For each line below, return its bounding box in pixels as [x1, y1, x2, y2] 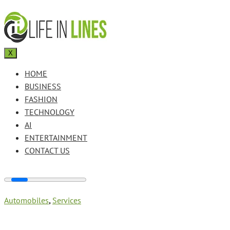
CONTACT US [25, 145, 70, 156]
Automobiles [4, 195, 49, 205]
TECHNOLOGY [25, 107, 74, 117]
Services [52, 195, 81, 205]
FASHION [25, 94, 57, 104]
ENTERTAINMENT [25, 132, 87, 143]
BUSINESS [25, 81, 61, 91]
